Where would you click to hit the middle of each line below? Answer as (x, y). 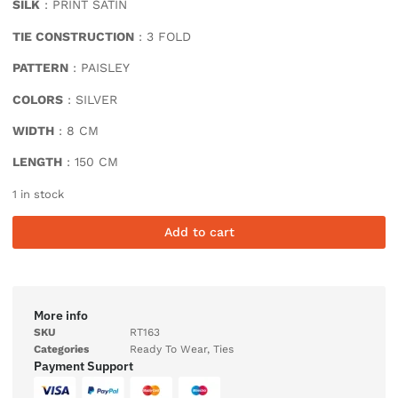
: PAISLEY (99, 68)
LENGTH (37, 162)
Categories (61, 350)
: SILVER (90, 99)
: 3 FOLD (163, 36)
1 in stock (38, 194)
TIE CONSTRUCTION (73, 36)
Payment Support (84, 366)
